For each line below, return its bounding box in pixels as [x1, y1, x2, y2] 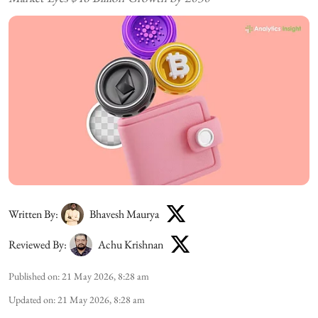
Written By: [9, 207, 58, 221]
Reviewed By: [9, 237, 67, 252]
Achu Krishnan [98, 237, 163, 252]
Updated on [9, 292, 53, 306]
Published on [9, 269, 57, 283]
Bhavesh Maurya [89, 207, 159, 221]
